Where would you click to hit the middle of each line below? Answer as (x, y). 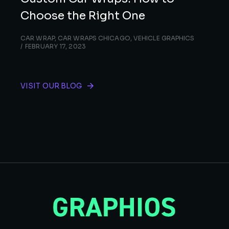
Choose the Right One (83, 15)
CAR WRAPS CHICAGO (94, 38)
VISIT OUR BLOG (51, 86)
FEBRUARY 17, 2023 (55, 46)
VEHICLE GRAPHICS (164, 38)
